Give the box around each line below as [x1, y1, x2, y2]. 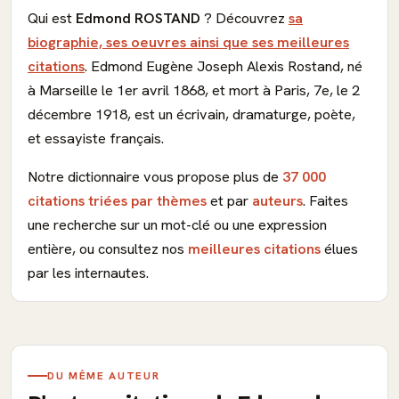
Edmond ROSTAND [76, 9, 200, 28]
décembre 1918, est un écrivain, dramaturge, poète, [28, 105, 355, 124]
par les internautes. [28, 264, 149, 282]
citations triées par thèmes [28, 191, 207, 210]
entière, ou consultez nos [28, 240, 188, 258]
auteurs [252, 191, 303, 210]
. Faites [303, 191, 348, 210]
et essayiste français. [28, 129, 164, 148]
